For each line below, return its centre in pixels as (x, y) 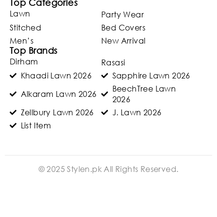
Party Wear (123, 15)
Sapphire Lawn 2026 (151, 76)
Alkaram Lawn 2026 (59, 94)
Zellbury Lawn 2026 (57, 112)
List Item (36, 125)
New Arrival (124, 41)
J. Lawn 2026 (137, 112)
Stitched (26, 28)
